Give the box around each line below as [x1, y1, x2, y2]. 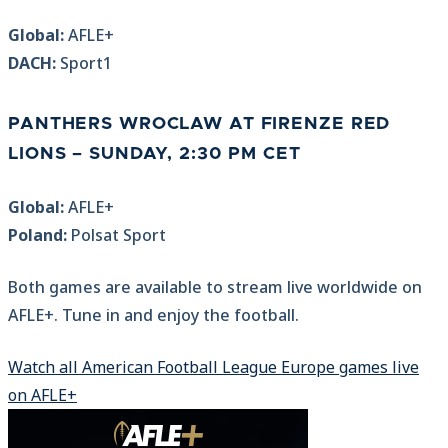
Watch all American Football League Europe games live [8, 356, 419, 379]
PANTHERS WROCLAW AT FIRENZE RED [8, 115, 391, 134]
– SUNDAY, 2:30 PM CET [66, 145, 301, 164]
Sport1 [56, 52, 112, 75]
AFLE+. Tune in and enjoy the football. [8, 304, 299, 327]
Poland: [8, 224, 67, 247]
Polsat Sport [67, 224, 166, 247]
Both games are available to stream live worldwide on [8, 276, 422, 299]
